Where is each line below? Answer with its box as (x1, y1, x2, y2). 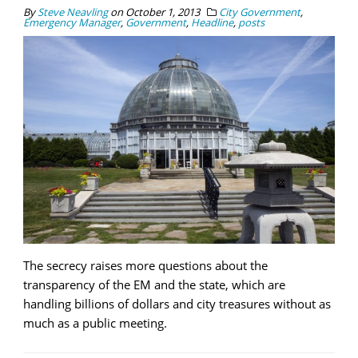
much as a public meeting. (23, 314, 167, 331)
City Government (219, 5, 300, 20)
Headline (191, 15, 233, 30)
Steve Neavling (38, 5, 108, 20)
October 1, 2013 (125, 5, 200, 20)
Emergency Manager (23, 15, 121, 30)
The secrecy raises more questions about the (23, 257, 268, 273)
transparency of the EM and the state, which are (23, 276, 285, 292)
